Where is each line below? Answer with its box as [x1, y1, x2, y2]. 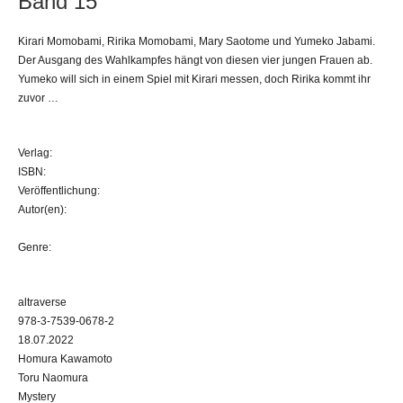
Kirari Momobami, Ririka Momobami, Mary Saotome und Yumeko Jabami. [18, 34, 375, 48]
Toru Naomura [18, 371, 88, 384]
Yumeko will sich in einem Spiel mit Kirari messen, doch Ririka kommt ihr [18, 72, 371, 85]
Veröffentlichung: [18, 184, 100, 197]
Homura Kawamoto [18, 352, 112, 365]
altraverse [18, 295, 67, 309]
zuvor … [18, 91, 58, 104]
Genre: [18, 240, 51, 254]
